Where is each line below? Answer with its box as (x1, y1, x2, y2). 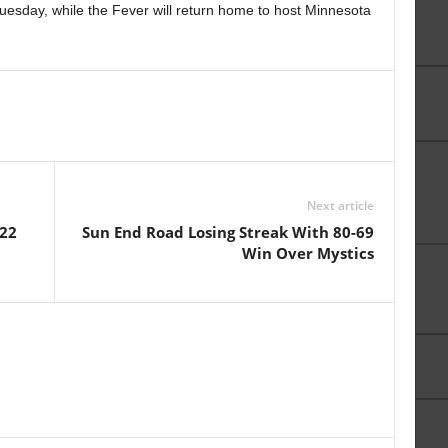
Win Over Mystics (241, 242, 374, 263)
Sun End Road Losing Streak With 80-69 (81, 221, 374, 242)
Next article (306, 196, 374, 214)
